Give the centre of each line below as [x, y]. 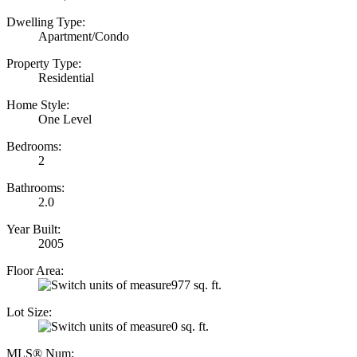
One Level [65, 119]
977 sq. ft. [196, 284]
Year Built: [33, 229]
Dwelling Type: [46, 22]
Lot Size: [29, 312]
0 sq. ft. [190, 326]
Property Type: [44, 63]
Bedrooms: [34, 146]
